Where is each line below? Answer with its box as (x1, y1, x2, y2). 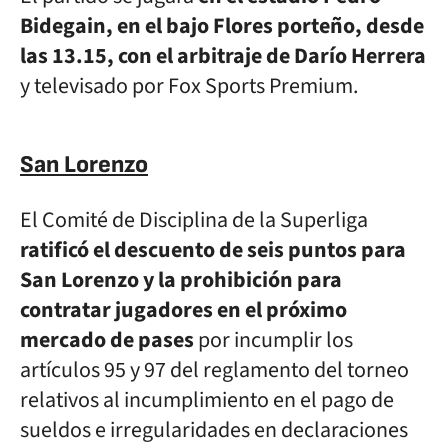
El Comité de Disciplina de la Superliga (20, 204, 368, 236)
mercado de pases (20, 324, 194, 356)
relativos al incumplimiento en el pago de (20, 384, 394, 416)
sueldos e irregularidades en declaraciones (20, 414, 408, 446)
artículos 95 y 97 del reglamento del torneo (20, 354, 409, 386)
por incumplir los (194, 324, 353, 356)
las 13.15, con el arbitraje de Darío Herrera (20, 40, 426, 72)
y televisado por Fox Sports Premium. (20, 70, 358, 102)
